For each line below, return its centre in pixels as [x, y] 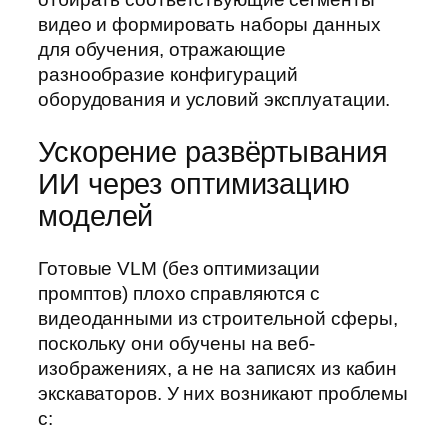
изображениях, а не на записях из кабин [218, 368]
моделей [96, 216]
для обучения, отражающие [162, 50]
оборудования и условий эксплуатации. [214, 100]
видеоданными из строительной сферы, [218, 318]
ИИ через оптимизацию [194, 184]
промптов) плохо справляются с [179, 293]
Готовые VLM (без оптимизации [179, 268]
